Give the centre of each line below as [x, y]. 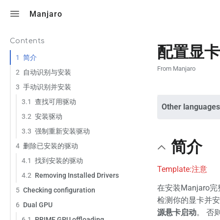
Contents [27, 41]
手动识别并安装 [47, 87]
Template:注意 [182, 169]
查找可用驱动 [55, 101]
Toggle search [174, 14]
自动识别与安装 [47, 72]
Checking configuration [59, 190]
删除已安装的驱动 [51, 146]
